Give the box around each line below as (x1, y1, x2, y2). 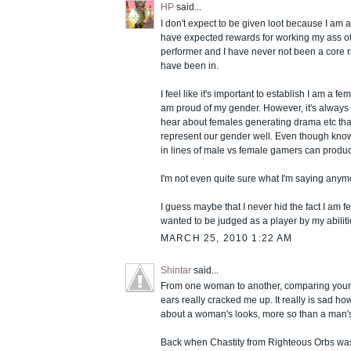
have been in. (161, 60, 219, 71)
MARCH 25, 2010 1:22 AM (161, 233, 293, 244)
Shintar (161, 264, 191, 276)
